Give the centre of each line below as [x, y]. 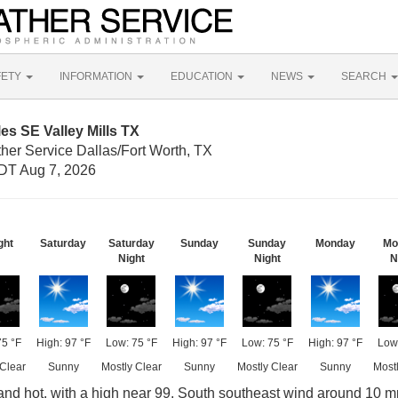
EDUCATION [203, 76]
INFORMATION [97, 76]
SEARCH [365, 76]
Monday [335, 243]
